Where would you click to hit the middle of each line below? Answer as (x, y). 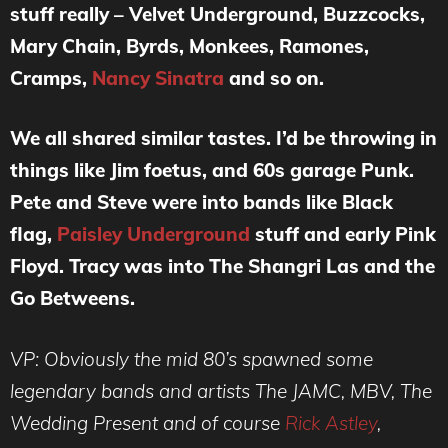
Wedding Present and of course (147, 422)
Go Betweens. (75, 298)
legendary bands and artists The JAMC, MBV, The (221, 390)
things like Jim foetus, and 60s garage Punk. (212, 170)
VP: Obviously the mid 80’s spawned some (191, 358)
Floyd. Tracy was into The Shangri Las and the (222, 266)
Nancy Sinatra (158, 77)
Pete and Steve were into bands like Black (201, 202)
